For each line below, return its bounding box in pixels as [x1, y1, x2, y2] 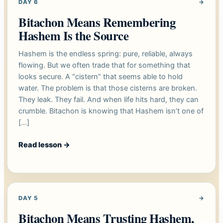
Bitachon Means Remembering [18, 13, 176, 31]
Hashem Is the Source [18, 26, 129, 45]
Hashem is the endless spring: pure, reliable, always [18, 49, 193, 59]
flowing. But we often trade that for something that [18, 61, 190, 70]
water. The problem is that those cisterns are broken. [18, 84, 197, 93]
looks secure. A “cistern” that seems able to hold [18, 72, 183, 82]
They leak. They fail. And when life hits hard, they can [18, 95, 199, 105]
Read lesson [18, 140, 63, 150]
